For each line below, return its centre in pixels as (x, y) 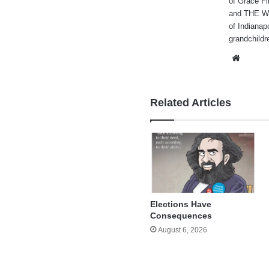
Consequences (181, 216)
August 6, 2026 (183, 230)
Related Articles (191, 103)
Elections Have (181, 204)
